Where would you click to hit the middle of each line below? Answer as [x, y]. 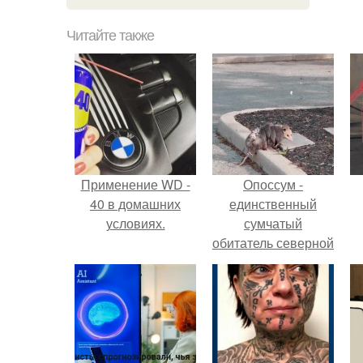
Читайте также [110, 36]
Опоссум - [273, 184]
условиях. [135, 223]
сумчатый [273, 223]
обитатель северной [273, 243]
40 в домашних [135, 204]
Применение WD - [135, 184]
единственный [273, 204]
